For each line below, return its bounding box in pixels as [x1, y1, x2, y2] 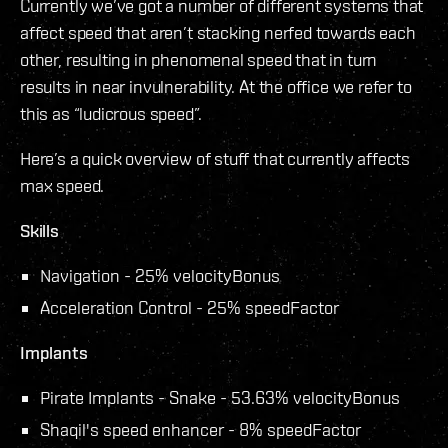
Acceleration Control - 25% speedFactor [40, 296, 339, 318]
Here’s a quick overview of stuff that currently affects [20, 147, 411, 169]
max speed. [20, 174, 105, 196]
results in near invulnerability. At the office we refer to [20, 75, 412, 97]
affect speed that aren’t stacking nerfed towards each [20, 21, 416, 43]
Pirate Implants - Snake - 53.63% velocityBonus [40, 386, 400, 408]
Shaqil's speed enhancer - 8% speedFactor [40, 418, 361, 440]
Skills [20, 219, 59, 241]
